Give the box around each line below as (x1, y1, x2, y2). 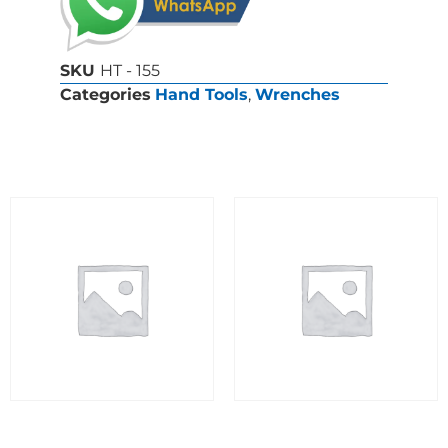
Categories (60, 85, 151, 105)
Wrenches (255, 85, 340, 105)
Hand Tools (155, 85, 248, 105)
